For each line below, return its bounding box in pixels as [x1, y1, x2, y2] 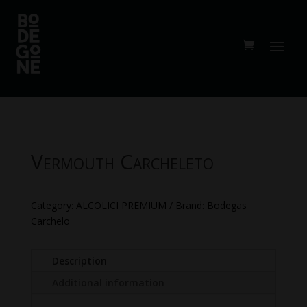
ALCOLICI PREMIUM [75, 199, 167, 212]
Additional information [51, 276, 164, 290]
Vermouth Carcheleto [30, 147, 214, 176]
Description [51, 254, 107, 268]
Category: [30, 199, 76, 212]
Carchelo [30, 214, 70, 228]
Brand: [175, 199, 207, 212]
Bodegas [206, 199, 247, 212]
